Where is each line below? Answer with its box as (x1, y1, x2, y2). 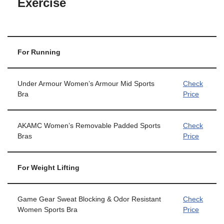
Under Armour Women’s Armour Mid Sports (17, 80, 154, 88)
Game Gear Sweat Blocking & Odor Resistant (17, 195, 161, 203)
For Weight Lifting (17, 164, 79, 172)
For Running (17, 48, 60, 56)
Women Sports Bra (17, 206, 77, 214)
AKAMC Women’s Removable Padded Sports (17, 122, 160, 130)
